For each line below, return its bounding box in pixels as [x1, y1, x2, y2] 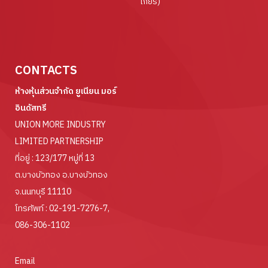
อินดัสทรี [15, 100, 47, 115]
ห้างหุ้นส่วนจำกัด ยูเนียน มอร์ [15, 84, 117, 98]
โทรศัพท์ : [15, 201, 49, 215]
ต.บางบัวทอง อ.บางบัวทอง [15, 167, 108, 182]
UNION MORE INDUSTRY [15, 117, 106, 132]
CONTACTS [15, 60, 77, 81]
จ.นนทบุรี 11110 [15, 184, 71, 199]
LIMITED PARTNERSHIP [15, 134, 103, 148]
